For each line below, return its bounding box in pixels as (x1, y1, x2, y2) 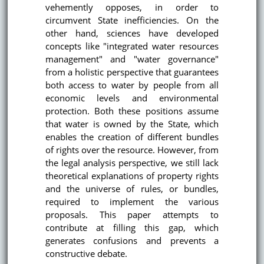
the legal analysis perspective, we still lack (45, 157, 219, 169)
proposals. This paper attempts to (45, 209, 219, 221)
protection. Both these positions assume (45, 105, 219, 117)
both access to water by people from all (45, 79, 219, 91)
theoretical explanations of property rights (45, 170, 219, 182)
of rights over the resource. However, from (45, 144, 219, 156)
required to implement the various (45, 196, 219, 208)
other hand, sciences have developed (45, 27, 219, 39)
